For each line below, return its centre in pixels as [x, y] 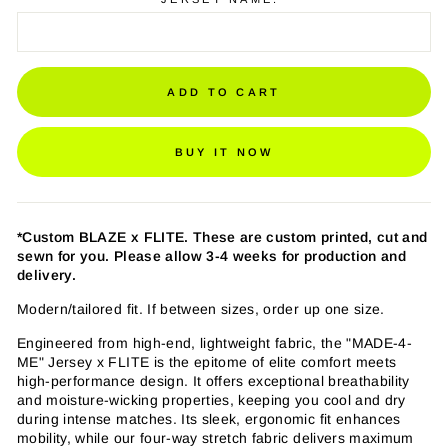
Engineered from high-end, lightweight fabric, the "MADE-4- [215, 343]
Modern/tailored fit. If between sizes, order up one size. [201, 309]
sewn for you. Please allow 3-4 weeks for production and [211, 256]
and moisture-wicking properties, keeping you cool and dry [211, 400]
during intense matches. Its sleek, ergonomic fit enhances [209, 419]
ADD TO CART [224, 91]
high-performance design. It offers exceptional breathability [213, 381]
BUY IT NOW [224, 151]
